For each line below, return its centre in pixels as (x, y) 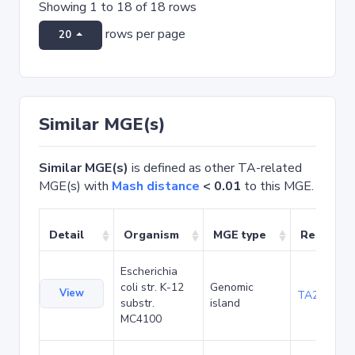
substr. (137, 303)
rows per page (143, 34)
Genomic (232, 287)
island (225, 303)
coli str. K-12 (152, 287)
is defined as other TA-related (215, 168)
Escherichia (149, 271)
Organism (151, 235)
